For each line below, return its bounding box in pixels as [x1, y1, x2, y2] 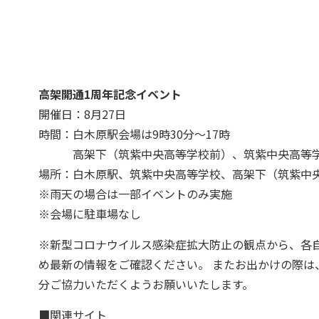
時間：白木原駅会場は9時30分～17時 [38, 125, 230, 142]
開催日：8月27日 [38, 105, 126, 122]
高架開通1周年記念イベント [38, 85, 182, 103]
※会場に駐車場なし [38, 204, 141, 222]
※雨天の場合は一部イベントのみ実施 [38, 184, 232, 202]
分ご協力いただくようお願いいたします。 [38, 275, 253, 293]
